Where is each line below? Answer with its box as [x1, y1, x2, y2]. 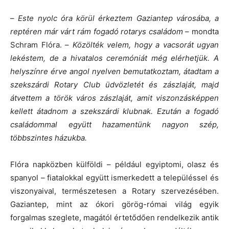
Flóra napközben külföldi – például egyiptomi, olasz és [10, 159, 219, 169]
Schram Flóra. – [10, 39, 73, 50]
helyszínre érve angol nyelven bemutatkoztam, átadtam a [10, 66, 219, 76]
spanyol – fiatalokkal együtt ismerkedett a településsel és [10, 172, 219, 182]
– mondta [182, 26, 219, 36]
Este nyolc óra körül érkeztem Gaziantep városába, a [18, 13, 219, 23]
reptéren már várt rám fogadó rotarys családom [10, 26, 183, 36]
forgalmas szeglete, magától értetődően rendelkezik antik [10, 212, 219, 222]
